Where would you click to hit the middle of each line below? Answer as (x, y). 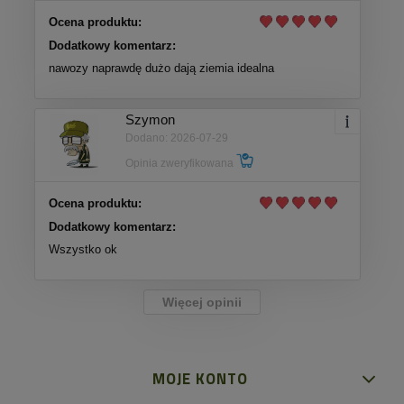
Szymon (150, 120)
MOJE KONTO (200, 379)
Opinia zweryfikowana (181, 164)
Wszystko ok (83, 249)
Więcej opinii (202, 302)
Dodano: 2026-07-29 (177, 138)
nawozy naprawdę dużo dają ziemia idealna (161, 68)
